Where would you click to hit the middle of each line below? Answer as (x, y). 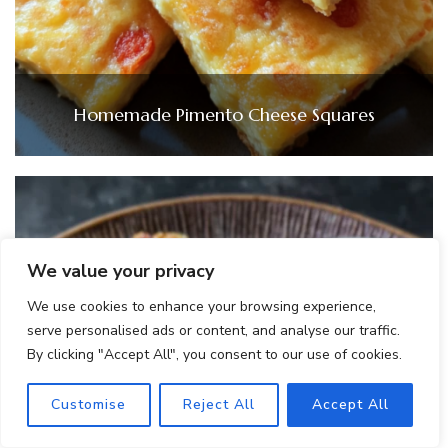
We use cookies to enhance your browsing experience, (201, 306)
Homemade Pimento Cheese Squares (224, 115)
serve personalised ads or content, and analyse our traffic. (213, 330)
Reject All (219, 404)
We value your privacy (120, 271)
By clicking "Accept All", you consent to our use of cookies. (214, 354)
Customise (89, 404)
